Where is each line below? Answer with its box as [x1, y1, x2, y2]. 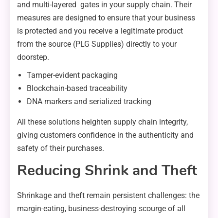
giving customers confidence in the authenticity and [17, 130, 194, 140]
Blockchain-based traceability [27, 83, 127, 93]
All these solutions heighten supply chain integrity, [17, 117, 188, 127]
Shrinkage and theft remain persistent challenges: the [17, 190, 200, 200]
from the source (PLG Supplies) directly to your [17, 39, 177, 49]
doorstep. [17, 52, 49, 62]
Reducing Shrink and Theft [17, 160, 197, 181]
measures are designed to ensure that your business [17, 13, 195, 22]
